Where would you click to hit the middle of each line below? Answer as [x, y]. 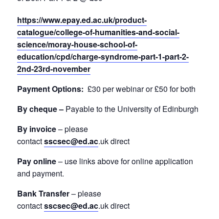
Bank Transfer [43, 193]
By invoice [37, 129]
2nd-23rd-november [54, 69]
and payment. [41, 173]
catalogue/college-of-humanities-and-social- [98, 32]
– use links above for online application [125, 161]
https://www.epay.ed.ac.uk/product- [82, 20]
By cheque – [40, 109]
